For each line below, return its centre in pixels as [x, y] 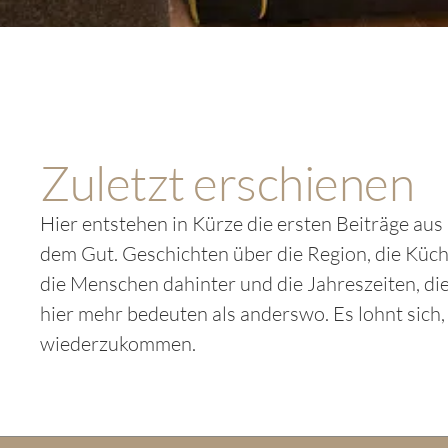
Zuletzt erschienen [227, 182]
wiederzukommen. [118, 343]
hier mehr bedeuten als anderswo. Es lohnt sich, [242, 313]
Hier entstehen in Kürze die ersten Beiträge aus [241, 223]
